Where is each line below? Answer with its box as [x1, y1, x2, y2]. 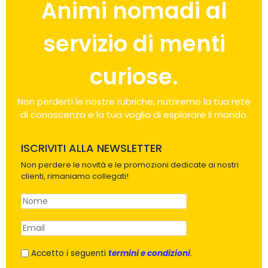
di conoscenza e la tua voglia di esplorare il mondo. [20, 108, 248, 121]
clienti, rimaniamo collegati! [21, 170, 129, 182]
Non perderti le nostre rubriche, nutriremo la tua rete [17, 95, 251, 108]
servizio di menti [42, 28, 226, 60]
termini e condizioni [108, 248, 190, 260]
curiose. [90, 61, 178, 93]
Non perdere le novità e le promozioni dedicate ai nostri [21, 159, 239, 171]
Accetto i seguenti [31, 248, 108, 260]
